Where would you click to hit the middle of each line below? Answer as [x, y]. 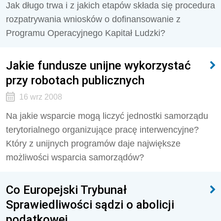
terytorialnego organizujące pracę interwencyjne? [102, 130]
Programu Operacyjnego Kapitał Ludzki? [86, 33]
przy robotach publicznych [75, 80]
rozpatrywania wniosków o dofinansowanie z [93, 19]
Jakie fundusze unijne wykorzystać [98, 65]
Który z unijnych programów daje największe [93, 144]
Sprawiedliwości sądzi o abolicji [90, 204]
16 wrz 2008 [40, 97]
